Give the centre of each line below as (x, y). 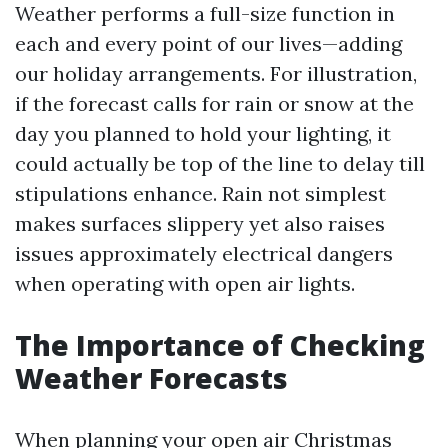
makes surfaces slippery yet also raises (200, 223)
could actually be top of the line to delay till (220, 163)
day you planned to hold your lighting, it (203, 133)
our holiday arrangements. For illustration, (216, 73)
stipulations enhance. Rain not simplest (200, 193)
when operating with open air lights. (185, 283)
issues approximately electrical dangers (204, 253)
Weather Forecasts (151, 378)
